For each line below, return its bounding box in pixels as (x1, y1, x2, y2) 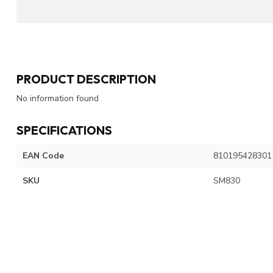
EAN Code (23, 149, 64, 161)
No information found (16, 92, 99, 104)
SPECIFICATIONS (16, 122, 112, 138)
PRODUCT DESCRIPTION (16, 71, 156, 87)
